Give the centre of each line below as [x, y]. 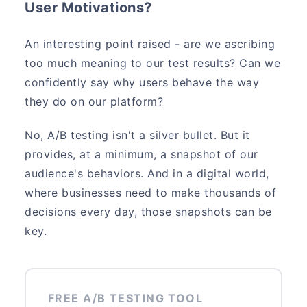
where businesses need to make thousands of [151, 193]
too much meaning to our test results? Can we [153, 63]
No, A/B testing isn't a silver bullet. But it [137, 135]
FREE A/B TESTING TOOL [125, 298]
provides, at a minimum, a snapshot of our [142, 155]
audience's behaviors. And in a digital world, [147, 174]
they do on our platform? [94, 101]
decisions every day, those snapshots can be [148, 212]
